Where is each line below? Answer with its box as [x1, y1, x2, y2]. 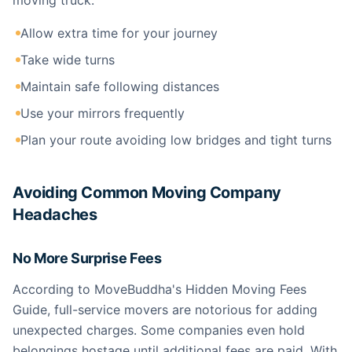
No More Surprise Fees [13, 250, 162, 266]
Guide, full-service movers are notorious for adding [13, 302, 317, 317]
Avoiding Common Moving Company [13, 183, 282, 202]
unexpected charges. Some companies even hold [13, 322, 305, 338]
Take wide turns [20, 52, 115, 68]
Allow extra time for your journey [20, 25, 218, 41]
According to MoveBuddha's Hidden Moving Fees [13, 281, 306, 297]
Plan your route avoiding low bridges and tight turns [20, 132, 332, 148]
